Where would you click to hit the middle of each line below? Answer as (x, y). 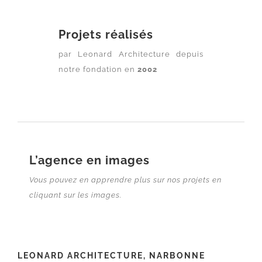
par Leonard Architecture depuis (131, 54)
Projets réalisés (106, 35)
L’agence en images (89, 161)
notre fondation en (98, 70)
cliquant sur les (60, 195)
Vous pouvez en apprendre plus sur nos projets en (125, 180)
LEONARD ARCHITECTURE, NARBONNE (111, 256)
